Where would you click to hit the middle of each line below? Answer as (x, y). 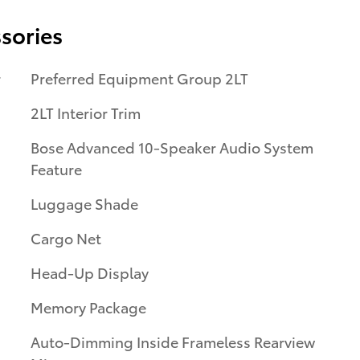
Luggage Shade (84, 202)
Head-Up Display (90, 272)
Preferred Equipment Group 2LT (139, 77)
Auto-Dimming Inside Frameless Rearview (173, 341)
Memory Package (88, 306)
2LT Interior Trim (86, 112)
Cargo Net (66, 237)
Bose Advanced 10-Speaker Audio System (172, 146)
